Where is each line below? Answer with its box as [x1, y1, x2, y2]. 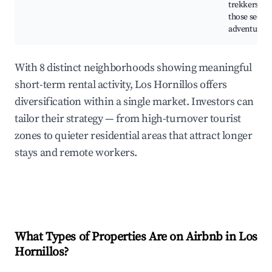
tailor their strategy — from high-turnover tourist [15, 112, 242, 126]
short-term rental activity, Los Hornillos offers [15, 78, 227, 92]
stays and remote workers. [15, 146, 138, 160]
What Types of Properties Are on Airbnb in [15, 229, 239, 245]
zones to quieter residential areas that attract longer [15, 129, 253, 143]
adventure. [228, 24, 267, 35]
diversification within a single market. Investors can [15, 95, 254, 109]
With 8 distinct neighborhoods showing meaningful [15, 61, 252, 75]
